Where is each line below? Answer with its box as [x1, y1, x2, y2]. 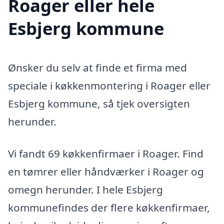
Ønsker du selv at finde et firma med [8, 60, 187, 74]
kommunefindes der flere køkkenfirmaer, [8, 200, 210, 214]
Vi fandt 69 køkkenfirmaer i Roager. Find [8, 146, 203, 160]
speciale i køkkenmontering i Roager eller [8, 78, 210, 92]
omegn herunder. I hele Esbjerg [8, 182, 163, 196]
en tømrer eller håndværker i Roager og [8, 164, 204, 178]
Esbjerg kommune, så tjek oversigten [8, 96, 190, 110]
